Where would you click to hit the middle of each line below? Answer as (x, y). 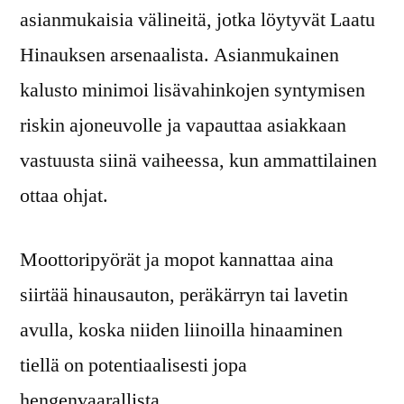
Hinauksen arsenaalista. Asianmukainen (179, 55)
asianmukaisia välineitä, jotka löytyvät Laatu (197, 19)
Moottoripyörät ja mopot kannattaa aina (177, 259)
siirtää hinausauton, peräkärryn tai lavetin (184, 294)
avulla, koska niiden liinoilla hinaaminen (181, 330)
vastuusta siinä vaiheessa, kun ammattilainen (198, 160)
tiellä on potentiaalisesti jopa (133, 365)
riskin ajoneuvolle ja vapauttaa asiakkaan (183, 125)
